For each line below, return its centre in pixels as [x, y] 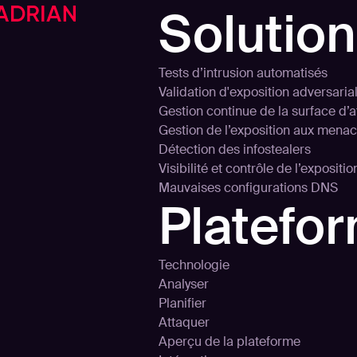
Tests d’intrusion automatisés [243, 73]
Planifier [182, 303]
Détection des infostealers [235, 149]
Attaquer [184, 322]
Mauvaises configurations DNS [248, 188]
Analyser [184, 284]
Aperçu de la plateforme [229, 341]
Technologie [194, 265]
